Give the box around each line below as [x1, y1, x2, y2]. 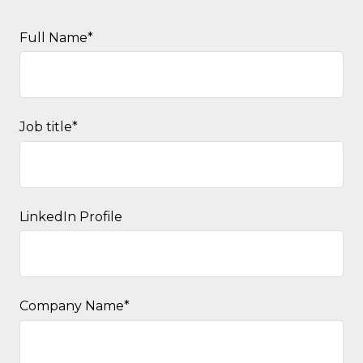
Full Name [19, 29, 88, 45]
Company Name [19, 298, 124, 314]
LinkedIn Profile [19, 208, 122, 224]
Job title [19, 119, 72, 135]
